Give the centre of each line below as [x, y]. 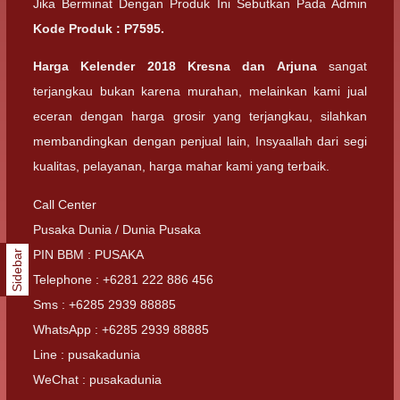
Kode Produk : [79, 29]
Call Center [65, 204]
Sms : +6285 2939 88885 [104, 304]
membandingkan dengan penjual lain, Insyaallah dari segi [200, 142]
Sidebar [17, 270]
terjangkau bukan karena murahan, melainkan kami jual [200, 92]
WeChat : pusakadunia [97, 379]
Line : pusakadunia [87, 354]
